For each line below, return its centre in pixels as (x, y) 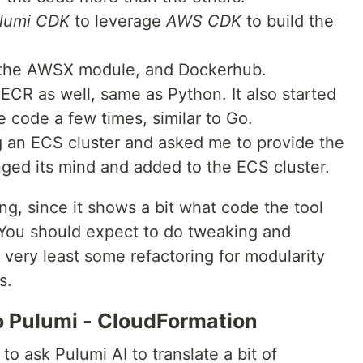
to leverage (118, 21)
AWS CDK (204, 21)
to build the (288, 21)
